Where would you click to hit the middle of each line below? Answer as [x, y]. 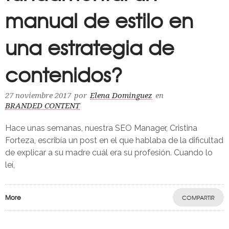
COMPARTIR [198, 197]
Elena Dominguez [121, 95]
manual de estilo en [99, 20]
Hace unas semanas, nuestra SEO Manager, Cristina [101, 128]
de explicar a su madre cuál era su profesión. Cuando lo [109, 152]
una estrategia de [90, 47]
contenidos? [64, 74]
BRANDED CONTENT [42, 106]
